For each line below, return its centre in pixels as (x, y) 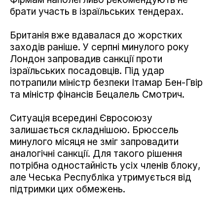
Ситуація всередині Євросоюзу (81, 118)
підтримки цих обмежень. (68, 189)
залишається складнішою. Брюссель (94, 130)
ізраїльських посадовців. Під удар (87, 71)
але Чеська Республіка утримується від (101, 178)
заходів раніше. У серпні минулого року (99, 47)
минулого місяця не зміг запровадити (94, 142)
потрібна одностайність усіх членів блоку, (105, 166)
